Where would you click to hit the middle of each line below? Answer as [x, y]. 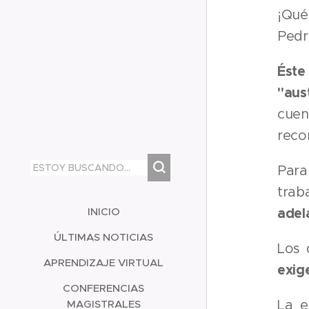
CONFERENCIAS [103, 288]
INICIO [103, 211]
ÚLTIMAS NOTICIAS [103, 237]
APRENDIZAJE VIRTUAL [103, 262]
